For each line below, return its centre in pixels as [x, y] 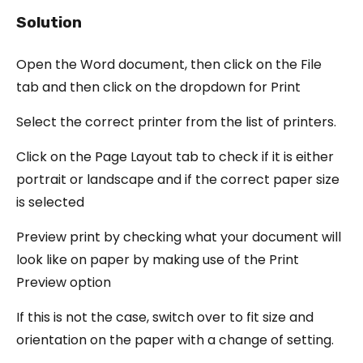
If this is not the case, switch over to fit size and [165, 317]
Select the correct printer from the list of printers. [176, 122]
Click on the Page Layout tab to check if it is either [175, 156]
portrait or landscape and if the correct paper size [178, 179]
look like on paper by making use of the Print [158, 259]
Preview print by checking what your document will [179, 237]
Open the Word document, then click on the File [169, 64]
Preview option [64, 282]
